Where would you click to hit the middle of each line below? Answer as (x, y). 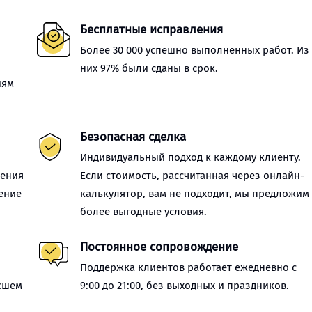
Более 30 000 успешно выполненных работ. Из (195, 50)
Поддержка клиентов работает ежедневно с (189, 267)
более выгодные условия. (144, 212)
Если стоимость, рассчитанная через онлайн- (193, 175)
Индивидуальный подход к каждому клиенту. (191, 157)
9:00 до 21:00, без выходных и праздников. (185, 286)
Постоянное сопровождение (159, 247)
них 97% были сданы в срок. (149, 68)
